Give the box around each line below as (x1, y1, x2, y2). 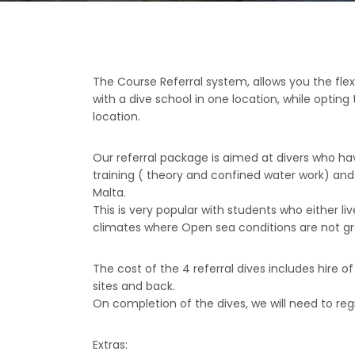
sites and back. (93, 278, 175, 294)
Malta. (93, 185, 126, 200)
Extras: (93, 337, 128, 353)
